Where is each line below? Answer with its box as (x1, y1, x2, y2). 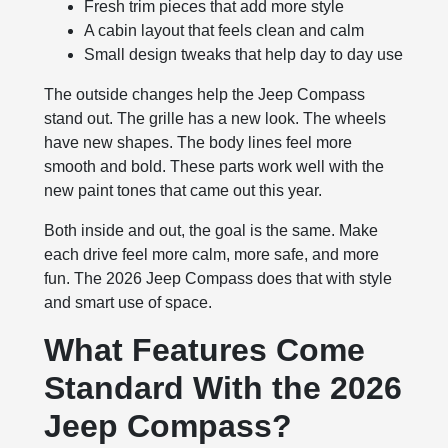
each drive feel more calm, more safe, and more (44, 246, 380, 264)
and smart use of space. (44, 294, 213, 312)
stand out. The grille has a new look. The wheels (44, 110, 387, 128)
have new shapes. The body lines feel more (44, 134, 353, 152)
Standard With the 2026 (44, 370, 403, 407)
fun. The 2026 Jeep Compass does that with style (44, 270, 393, 288)
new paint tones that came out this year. (44, 182, 323, 200)
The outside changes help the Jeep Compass (44, 86, 366, 104)
